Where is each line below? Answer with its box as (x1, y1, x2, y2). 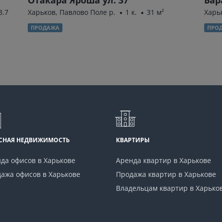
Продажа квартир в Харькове (116, 169, 216, 179)
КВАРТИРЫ (116, 136, 150, 144)
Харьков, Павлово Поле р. (27, 7, 115, 17)
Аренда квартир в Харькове (116, 156, 211, 165)
